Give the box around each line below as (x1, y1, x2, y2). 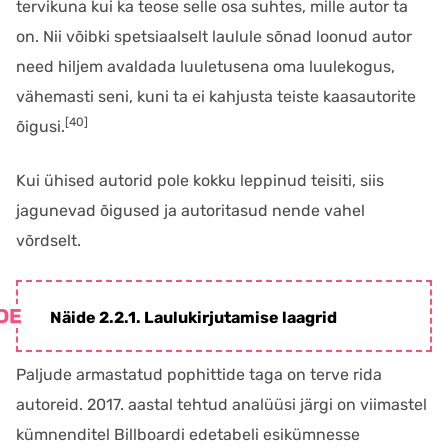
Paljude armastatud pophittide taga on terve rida (16, 365, 382, 384)
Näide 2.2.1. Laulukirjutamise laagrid (50, 308, 337, 327)
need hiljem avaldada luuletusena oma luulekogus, (16, 57, 395, 76)
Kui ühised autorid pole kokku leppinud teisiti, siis (16, 171, 384, 190)
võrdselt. (16, 231, 81, 250)
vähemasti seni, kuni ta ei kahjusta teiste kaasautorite (16, 87, 416, 106)
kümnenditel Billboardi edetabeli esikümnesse (16, 425, 360, 444)
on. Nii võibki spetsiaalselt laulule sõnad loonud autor (16, 27, 412, 46)
